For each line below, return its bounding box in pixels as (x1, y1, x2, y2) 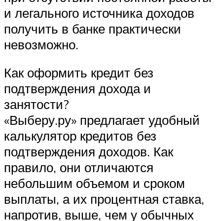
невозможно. (4, 36, 78, 52)
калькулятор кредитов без (4, 128, 156, 144)
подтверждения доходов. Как (4, 144, 173, 160)
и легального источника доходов (4, 4, 194, 21)
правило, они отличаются (4, 159, 153, 176)
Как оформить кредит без (4, 65, 153, 81)
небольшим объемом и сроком (4, 175, 185, 191)
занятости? (4, 96, 69, 112)
